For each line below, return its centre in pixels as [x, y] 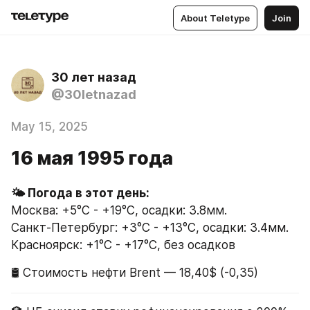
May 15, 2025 [49, 127]
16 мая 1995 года [92, 158]
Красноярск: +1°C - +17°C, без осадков [123, 245]
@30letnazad [94, 94]
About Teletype [215, 18]
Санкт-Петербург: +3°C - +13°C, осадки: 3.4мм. [150, 228]
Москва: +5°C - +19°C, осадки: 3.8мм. [119, 210]
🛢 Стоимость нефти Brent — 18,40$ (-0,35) [135, 273]
